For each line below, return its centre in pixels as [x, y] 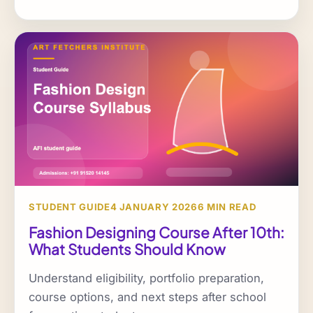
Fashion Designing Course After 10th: [156, 232]
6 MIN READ [227, 207]
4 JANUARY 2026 [154, 207]
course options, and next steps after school [147, 297]
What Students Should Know [127, 249]
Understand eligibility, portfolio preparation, [146, 278]
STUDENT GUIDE [70, 207]
